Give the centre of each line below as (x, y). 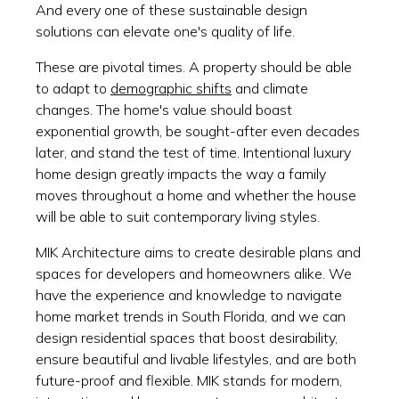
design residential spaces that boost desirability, (187, 337)
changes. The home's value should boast (164, 109)
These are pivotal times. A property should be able (194, 66)
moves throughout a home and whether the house (196, 195)
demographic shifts (171, 88)
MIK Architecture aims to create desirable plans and (198, 252)
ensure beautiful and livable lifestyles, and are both (196, 358)
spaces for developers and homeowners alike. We (194, 273)
